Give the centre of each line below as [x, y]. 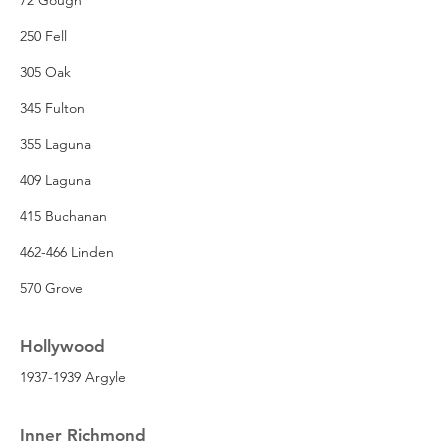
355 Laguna [55, 143]
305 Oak [45, 71]
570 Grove [51, 287]
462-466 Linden [67, 251]
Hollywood [62, 345]
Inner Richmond [83, 434]
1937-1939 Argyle [73, 376]
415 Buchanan [63, 215]
